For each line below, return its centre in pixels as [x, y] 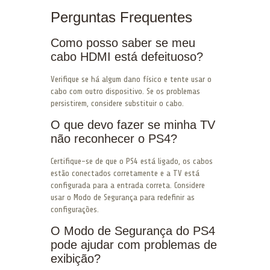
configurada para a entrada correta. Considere [128, 186]
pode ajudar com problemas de [134, 245]
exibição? [76, 259]
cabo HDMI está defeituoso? [127, 57]
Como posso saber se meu [123, 43]
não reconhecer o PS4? [114, 139]
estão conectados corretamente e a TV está [125, 174]
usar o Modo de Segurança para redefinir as [123, 198]
